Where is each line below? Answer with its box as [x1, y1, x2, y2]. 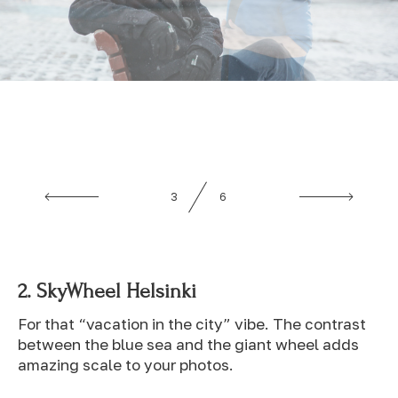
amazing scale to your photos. [18, 355, 234, 375]
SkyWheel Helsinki [36, 279, 196, 304]
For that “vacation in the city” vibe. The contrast [18, 314, 366, 334]
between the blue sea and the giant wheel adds [18, 335, 359, 354]
